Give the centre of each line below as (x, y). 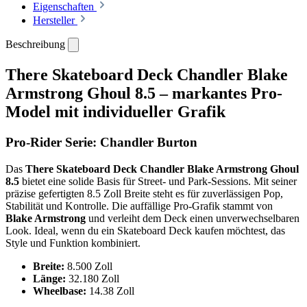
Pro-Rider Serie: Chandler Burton (101, 143)
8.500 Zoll (88, 266)
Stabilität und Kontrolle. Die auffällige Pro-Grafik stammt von (139, 206)
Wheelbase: (60, 291)
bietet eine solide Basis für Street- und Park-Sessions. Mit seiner (158, 181)
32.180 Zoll (93, 278)
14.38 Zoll (110, 291)
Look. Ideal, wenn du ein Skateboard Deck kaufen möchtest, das (145, 230)
